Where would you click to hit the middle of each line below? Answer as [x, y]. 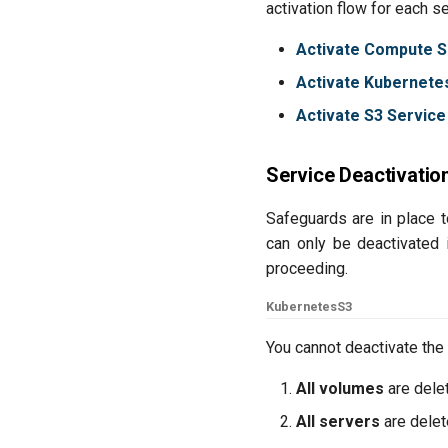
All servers [338, 421]
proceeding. [307, 268]
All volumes [340, 388]
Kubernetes [301, 306]
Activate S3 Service [371, 115]
